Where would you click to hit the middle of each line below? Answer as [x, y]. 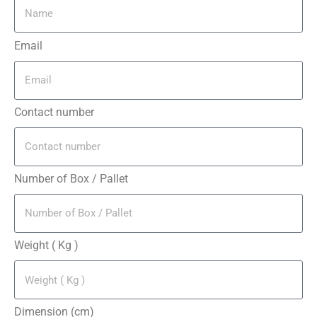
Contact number [54, 112]
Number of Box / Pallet [71, 178]
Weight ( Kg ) [46, 246]
